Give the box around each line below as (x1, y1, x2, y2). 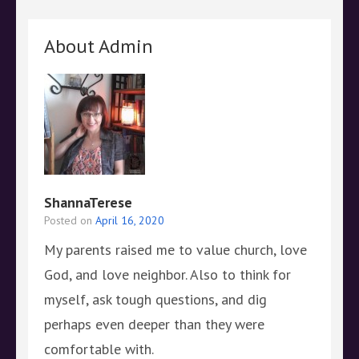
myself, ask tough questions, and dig (44, 290, 267, 309)
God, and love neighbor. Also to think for (44, 265, 291, 284)
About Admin (44, 34, 153, 59)
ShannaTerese (44, 193, 132, 212)
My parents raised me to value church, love (44, 240, 307, 260)
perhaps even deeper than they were (44, 315, 264, 334)
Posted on (44, 213, 95, 228)
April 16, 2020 (95, 213, 164, 228)
